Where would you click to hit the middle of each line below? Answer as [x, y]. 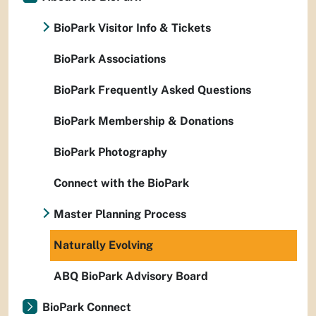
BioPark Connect [87, 308]
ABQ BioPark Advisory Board [131, 276]
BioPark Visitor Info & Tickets [132, 28]
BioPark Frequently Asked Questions [152, 90]
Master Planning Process [120, 214]
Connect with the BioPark [121, 183]
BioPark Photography [110, 152]
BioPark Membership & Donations [144, 121]
